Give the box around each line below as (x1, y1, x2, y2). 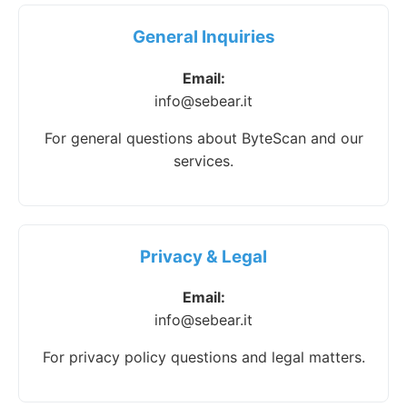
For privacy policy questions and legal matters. (42, 348, 365, 367)
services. (174, 151, 233, 170)
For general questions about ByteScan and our (44, 128, 363, 147)
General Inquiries (132, 25, 275, 47)
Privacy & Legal (140, 245, 267, 267)
